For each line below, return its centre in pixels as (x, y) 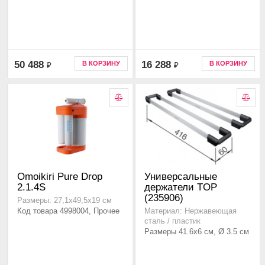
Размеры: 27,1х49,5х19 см (64, 201)
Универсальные (181, 177)
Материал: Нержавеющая (190, 211)
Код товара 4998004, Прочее (68, 211)
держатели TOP (181, 188)
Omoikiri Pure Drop (60, 177)
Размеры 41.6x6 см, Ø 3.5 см (197, 232)
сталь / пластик (172, 222)
